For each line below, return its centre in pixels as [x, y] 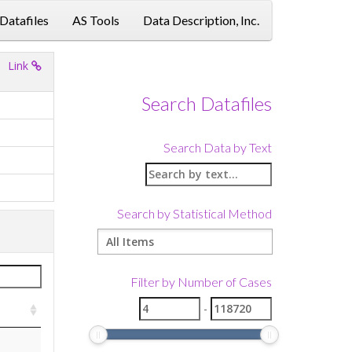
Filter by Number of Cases [201, 282]
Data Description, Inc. [201, 20]
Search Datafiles [207, 104]
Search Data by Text [218, 147]
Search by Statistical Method [194, 213]
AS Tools [96, 20]
